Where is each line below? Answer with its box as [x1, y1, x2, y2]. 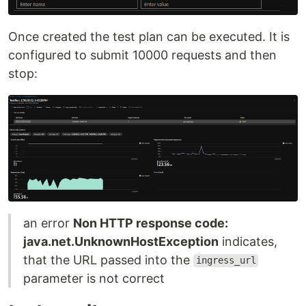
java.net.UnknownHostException [23, 234, 219, 249]
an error [23, 215, 73, 230]
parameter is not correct [23, 270, 165, 286]
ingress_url [195, 255, 256, 266]
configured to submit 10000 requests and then [8, 48, 277, 63]
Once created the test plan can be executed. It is [8, 29, 290, 44]
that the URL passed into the [23, 252, 193, 267]
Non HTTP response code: [73, 215, 228, 230]
